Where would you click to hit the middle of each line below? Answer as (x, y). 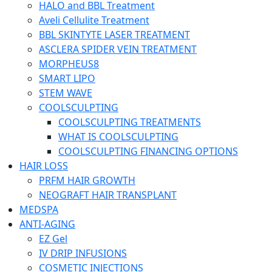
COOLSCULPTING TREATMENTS (130, 122)
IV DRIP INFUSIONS (83, 253)
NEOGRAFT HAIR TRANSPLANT (108, 195)
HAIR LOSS (44, 166)
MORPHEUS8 (69, 64)
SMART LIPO (67, 79)
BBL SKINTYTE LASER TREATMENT (114, 35)
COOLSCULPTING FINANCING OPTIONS (148, 151)
